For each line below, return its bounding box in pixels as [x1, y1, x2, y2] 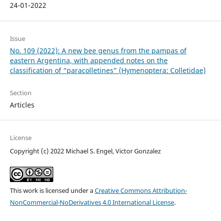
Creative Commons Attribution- [94, 185, 187, 195]
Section [9, 88, 32, 97]
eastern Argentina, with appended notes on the [9, 55, 168, 65]
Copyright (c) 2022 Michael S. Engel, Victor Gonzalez [9, 146, 161, 155]
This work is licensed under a [9, 185, 95, 195]
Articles [9, 100, 35, 110]
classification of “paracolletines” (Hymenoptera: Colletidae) [9, 65, 206, 75]
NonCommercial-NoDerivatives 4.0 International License [9, 197, 174, 207]
